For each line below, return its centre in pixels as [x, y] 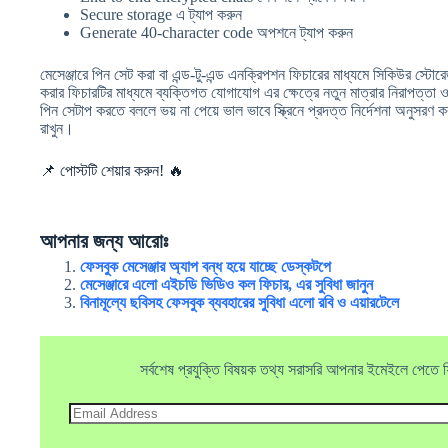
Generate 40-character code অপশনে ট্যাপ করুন [216, 32]
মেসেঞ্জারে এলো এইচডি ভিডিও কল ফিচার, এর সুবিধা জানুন [226, 284]
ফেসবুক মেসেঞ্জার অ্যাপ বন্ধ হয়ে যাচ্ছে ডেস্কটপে [207, 266]
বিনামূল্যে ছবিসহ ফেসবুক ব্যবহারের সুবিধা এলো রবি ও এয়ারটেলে [239, 302]
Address [94, 426]
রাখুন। [57, 128]
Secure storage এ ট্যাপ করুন [161, 14]
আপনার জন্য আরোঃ [104, 240]
